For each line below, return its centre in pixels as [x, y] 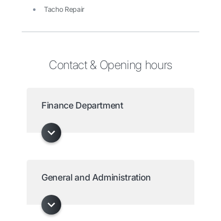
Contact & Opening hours [110, 65]
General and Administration [96, 178]
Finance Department [82, 106]
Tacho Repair [64, 9]
